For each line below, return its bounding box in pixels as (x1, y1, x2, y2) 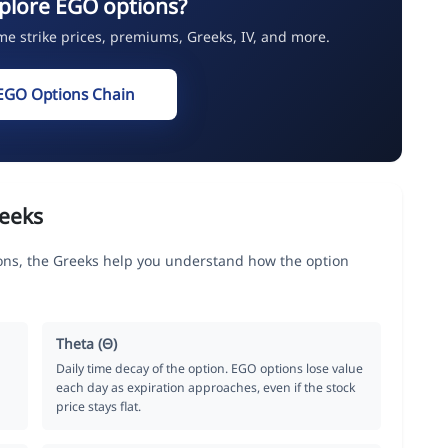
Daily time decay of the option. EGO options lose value (56, 359, 364, 377)
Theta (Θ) (56, 333, 118, 353)
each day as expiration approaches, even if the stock (56, 378, 357, 396)
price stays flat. (56, 397, 142, 415)
